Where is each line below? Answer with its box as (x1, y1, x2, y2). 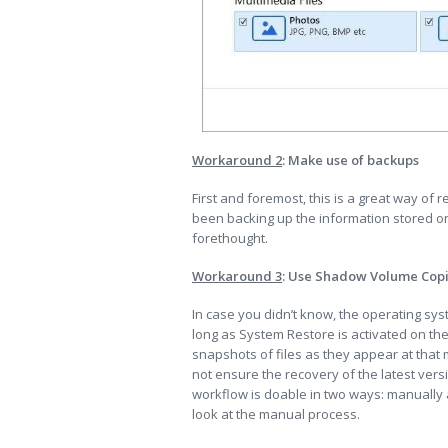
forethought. (192, 228, 268, 247)
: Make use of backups (282, 150, 419, 169)
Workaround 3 (192, 266, 282, 285)
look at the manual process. (192, 404, 360, 423)
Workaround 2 (192, 150, 282, 169)
